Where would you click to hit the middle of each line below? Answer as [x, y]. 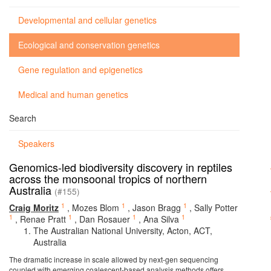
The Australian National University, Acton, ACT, [123, 230]
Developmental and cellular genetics [87, 20]
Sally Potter [216, 207]
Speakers [36, 143]
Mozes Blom [96, 207]
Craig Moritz [34, 207]
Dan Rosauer [105, 219]
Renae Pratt [43, 219]
